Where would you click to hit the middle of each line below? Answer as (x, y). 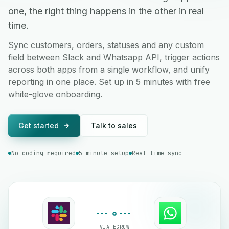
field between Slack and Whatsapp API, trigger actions (114, 57)
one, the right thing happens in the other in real (106, 11)
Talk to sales (114, 125)
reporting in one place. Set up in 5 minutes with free (109, 82)
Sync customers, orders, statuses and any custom (106, 45)
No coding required (43, 153)
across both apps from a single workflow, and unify (109, 70)
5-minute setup (104, 153)
